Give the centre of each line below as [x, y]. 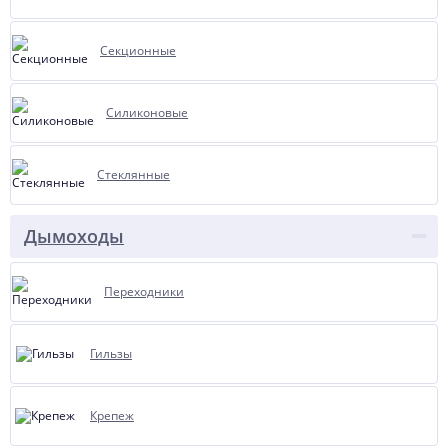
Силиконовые [147, 112]
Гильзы [111, 353]
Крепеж [112, 415]
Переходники [144, 291]
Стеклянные [133, 174]
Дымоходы [74, 236]
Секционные [138, 50]
